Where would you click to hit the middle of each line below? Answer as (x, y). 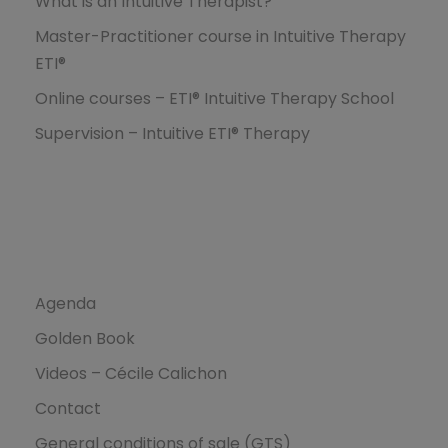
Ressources (86, 237)
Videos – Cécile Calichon (131, 374)
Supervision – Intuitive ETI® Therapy (172, 134)
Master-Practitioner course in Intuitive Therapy (220, 37)
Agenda (65, 304)
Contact (68, 409)
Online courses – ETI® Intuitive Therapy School (214, 99)
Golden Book (85, 339)
